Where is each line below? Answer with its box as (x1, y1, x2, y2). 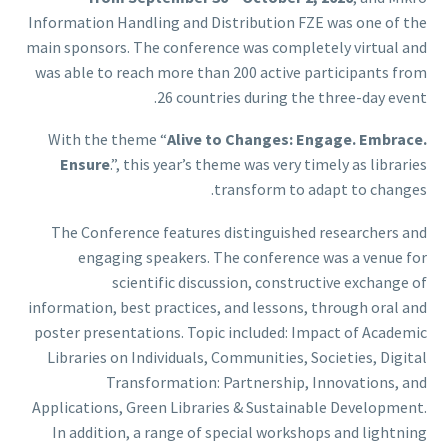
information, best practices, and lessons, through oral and (28, 297, 427, 317)
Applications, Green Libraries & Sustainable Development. (32, 397, 427, 417)
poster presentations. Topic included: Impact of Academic (34, 322, 427, 342)
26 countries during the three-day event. (157, 86, 427, 107)
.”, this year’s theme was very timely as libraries (110, 154, 427, 175)
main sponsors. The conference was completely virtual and (26, 36, 427, 57)
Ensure (60, 154, 110, 175)
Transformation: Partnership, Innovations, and (106, 372, 427, 392)
